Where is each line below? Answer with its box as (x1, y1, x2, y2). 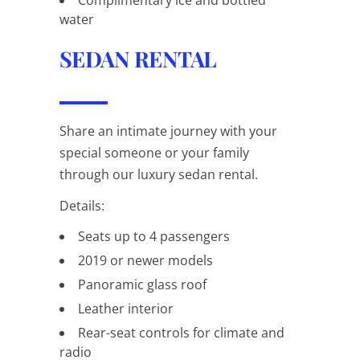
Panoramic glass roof (78, 275, 207, 293)
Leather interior (78, 299, 174, 317)
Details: (59, 196, 104, 215)
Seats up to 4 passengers (78, 227, 230, 245)
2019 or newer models (78, 251, 213, 269)
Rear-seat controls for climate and (78, 323, 284, 342)
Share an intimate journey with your (59, 121, 277, 140)
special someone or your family (59, 143, 249, 162)
